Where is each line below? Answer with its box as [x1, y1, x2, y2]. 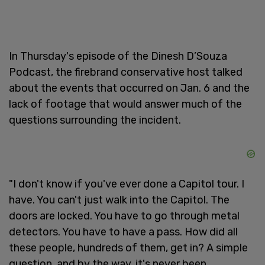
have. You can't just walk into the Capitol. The [9, 193, 230, 206]
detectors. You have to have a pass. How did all [9, 225, 238, 238]
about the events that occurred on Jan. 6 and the [9, 81, 250, 95]
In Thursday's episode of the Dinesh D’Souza [9, 49, 227, 63]
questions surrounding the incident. [9, 113, 181, 127]
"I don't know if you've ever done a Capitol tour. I [9, 177, 244, 190]
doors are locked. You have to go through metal [9, 209, 240, 222]
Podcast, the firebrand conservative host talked [9, 65, 243, 79]
